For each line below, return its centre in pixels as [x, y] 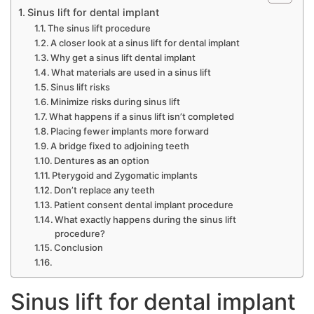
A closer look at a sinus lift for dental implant [145, 43]
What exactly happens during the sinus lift [146, 219]
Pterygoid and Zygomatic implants [125, 175]
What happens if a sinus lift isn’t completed [142, 116]
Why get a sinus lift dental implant [123, 57]
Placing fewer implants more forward [130, 131]
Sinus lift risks [81, 87]
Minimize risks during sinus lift [117, 102]
